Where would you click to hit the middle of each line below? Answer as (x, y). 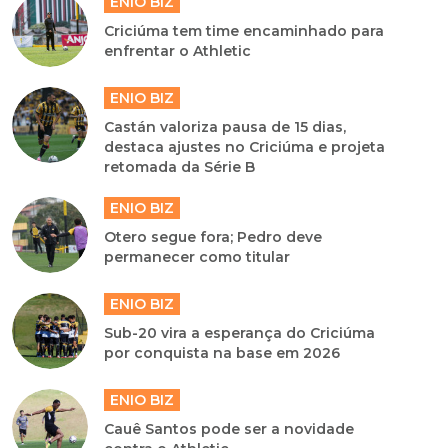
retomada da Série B (180, 167)
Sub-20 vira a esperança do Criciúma (240, 333)
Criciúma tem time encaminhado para (244, 31)
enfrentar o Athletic (178, 51)
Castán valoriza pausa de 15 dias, (225, 127)
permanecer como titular (197, 257)
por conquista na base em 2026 (222, 353)
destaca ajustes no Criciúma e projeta (245, 147)
